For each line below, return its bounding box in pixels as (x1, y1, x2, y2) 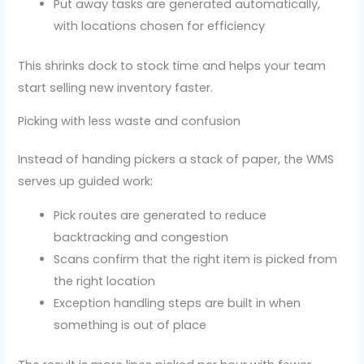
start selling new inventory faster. (18, 79, 214, 96)
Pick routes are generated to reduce (54, 206, 267, 223)
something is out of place (54, 316, 207, 333)
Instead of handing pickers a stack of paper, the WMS (18, 151, 335, 168)
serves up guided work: (18, 173, 154, 190)
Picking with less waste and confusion (18, 113, 241, 130)
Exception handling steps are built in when (54, 294, 301, 311)
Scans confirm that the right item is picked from (54, 250, 338, 267)
